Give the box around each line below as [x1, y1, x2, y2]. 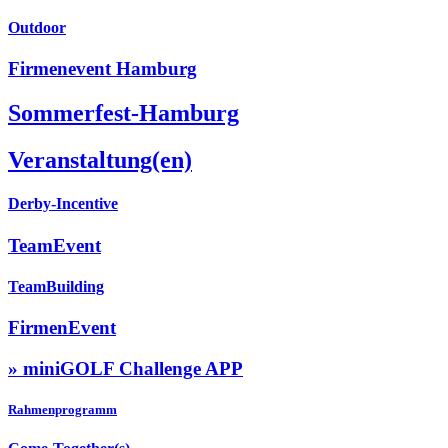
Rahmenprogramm [8, 402, 117, 418]
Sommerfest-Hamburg [8, 100, 239, 127]
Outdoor [8, 19, 66, 36]
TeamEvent [8, 234, 101, 256]
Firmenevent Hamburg [8, 58, 197, 80]
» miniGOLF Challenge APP [8, 357, 243, 379]
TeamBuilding [8, 277, 104, 295]
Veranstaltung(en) [8, 147, 192, 174]
